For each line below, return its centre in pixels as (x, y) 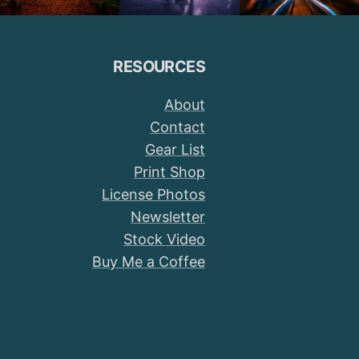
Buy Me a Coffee (148, 262)
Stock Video (164, 240)
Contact (177, 127)
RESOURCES (159, 66)
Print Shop (169, 172)
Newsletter (167, 217)
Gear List (175, 150)
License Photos (153, 195)
